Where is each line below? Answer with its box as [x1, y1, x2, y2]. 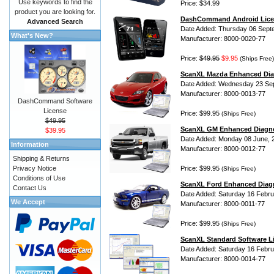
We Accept [11, 198, 45, 206]
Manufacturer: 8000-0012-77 [180, 145, 265, 153]
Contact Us [13, 184, 46, 191]
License [43, 107, 67, 114]
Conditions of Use [13, 174, 65, 182]
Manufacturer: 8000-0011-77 [180, 200, 265, 208]
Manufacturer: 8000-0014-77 [180, 255, 265, 263]
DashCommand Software [18, 97, 92, 105]
